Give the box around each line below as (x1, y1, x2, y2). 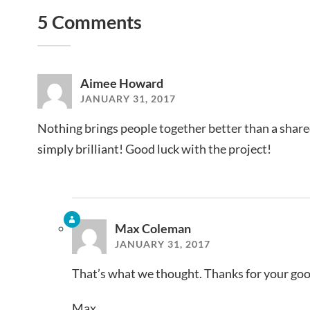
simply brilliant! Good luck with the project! (37, 140, 271, 156)
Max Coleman (114, 220, 191, 236)
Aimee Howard (80, 75, 163, 91)
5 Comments (37, 10, 142, 33)
